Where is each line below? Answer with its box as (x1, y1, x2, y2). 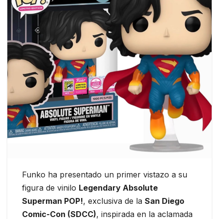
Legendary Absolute (79, 183, 158, 193)
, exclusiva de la (83, 196, 145, 206)
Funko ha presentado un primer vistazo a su (22, 170, 187, 180)
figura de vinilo (22, 183, 79, 193)
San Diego (145, 196, 184, 206)
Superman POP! (22, 196, 83, 206)
